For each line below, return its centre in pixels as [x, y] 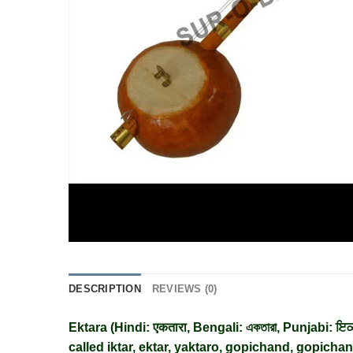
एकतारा [170, 327]
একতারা [261, 327]
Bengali [216, 327]
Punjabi [306, 327]
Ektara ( [91, 327]
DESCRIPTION [105, 289]
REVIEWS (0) [184, 289]
